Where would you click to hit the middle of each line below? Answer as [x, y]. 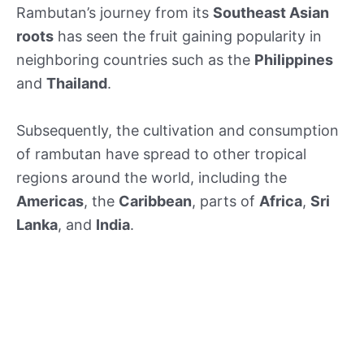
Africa [281, 201]
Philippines [294, 59]
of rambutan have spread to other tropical [161, 154]
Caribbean [155, 201]
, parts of [225, 201]
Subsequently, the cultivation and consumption [178, 130]
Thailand [77, 83]
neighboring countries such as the [135, 59]
